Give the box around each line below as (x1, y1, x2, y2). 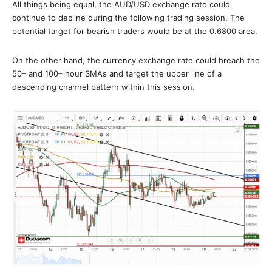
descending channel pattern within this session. (12, 82, 195, 92)
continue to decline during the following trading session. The (12, 13, 245, 22)
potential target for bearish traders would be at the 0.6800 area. (12, 26, 257, 36)
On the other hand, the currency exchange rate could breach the (12, 55, 260, 65)
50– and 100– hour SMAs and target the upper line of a (12, 69, 222, 78)
